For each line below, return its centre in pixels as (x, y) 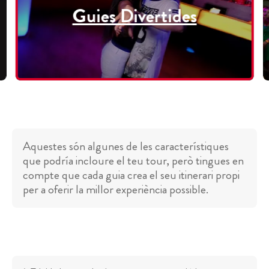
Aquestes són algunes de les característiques (126, 147)
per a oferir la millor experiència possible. (116, 190)
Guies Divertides (134, 16)
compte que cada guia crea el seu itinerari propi (131, 175)
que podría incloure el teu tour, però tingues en (133, 161)
